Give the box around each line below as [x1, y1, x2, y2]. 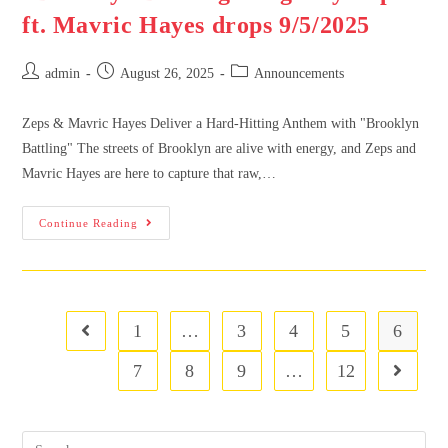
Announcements [254, 65, 345, 81]
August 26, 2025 [120, 65, 215, 81]
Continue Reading [39, 216, 139, 229]
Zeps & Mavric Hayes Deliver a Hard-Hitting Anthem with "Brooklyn [22, 115, 420, 131]
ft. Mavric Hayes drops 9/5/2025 [22, 11, 371, 38]
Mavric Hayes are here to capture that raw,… [22, 165, 277, 181]
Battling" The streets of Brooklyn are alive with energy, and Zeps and [22, 140, 417, 156]
